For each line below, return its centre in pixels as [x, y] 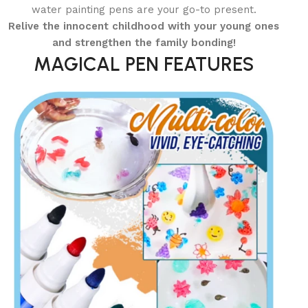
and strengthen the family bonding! [144, 43]
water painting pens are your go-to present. [144, 10]
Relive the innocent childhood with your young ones [144, 26]
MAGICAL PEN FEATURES [144, 64]
